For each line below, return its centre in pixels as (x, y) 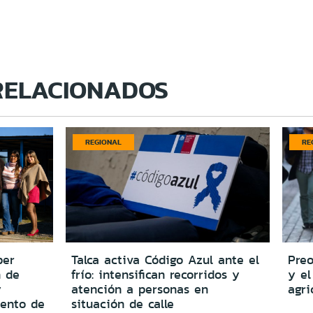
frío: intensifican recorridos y (156, 274)
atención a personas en (140, 289)
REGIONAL (104, 141)
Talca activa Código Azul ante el (166, 260)
